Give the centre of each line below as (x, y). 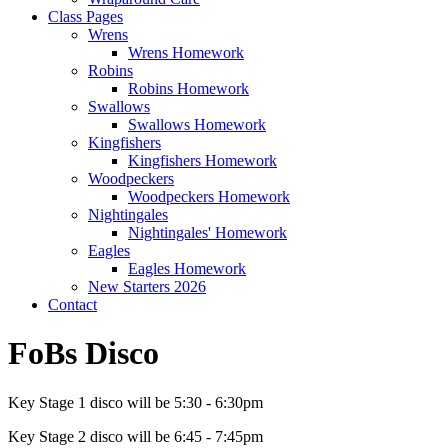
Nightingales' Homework (207, 232)
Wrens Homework (186, 52)
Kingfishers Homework (202, 160)
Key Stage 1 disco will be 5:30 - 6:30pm (137, 402)
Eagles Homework (187, 268)
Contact (72, 304)
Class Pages (85, 16)
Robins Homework (188, 88)
